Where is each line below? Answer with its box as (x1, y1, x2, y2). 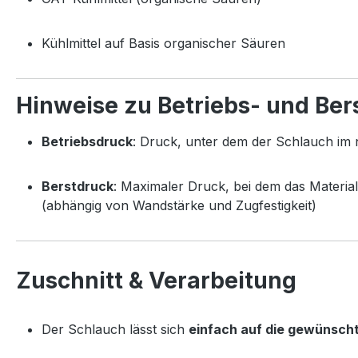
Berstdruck (42, 177, 113, 194)
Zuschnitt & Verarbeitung (16, 266, 296, 294)
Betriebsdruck (42, 133, 133, 149)
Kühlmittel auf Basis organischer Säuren (42, 34, 285, 51)
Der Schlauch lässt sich (42, 320, 189, 337)
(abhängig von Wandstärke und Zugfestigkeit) (42, 197, 316, 213)
